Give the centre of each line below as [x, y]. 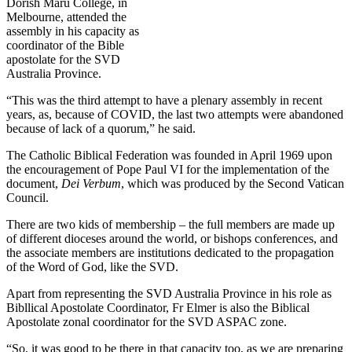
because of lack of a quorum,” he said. [101, 129]
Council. [27, 198]
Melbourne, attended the [66, 17]
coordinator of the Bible [65, 46]
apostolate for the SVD [63, 60]
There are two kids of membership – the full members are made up [170, 225]
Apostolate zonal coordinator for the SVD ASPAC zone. [147, 322]
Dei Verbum [91, 184]
